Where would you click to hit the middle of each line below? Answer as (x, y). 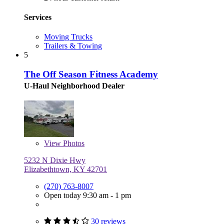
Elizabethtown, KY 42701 (65, 169)
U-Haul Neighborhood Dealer (74, 85)
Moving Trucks (68, 37)
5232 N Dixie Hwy (55, 160)
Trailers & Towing (73, 46)
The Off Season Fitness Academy (91, 74)
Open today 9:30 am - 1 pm (87, 195)
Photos (73, 143)
